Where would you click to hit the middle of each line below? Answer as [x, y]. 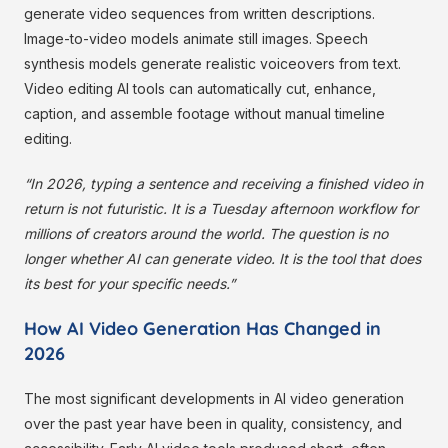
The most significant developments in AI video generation [214, 399]
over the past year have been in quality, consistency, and [213, 424]
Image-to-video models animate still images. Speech [196, 39]
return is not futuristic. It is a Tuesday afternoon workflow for [221, 209]
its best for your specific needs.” [129, 284]
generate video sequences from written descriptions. [199, 14]
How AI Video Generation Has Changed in [202, 329]
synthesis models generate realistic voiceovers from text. [212, 64]
